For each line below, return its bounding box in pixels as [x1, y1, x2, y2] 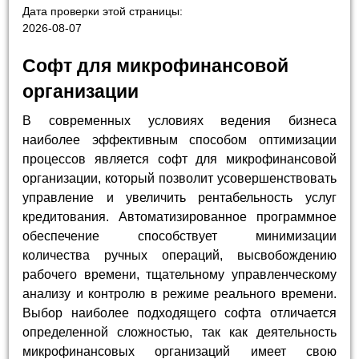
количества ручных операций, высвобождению [22, 248, 337, 263]
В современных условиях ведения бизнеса [22, 114, 337, 128]
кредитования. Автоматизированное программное [22, 210, 337, 224]
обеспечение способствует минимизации [22, 229, 337, 244]
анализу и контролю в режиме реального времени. [22, 287, 337, 301]
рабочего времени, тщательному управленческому [22, 268, 337, 282]
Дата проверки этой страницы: [22, 5, 184, 18]
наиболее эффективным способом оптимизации [22, 133, 337, 147]
